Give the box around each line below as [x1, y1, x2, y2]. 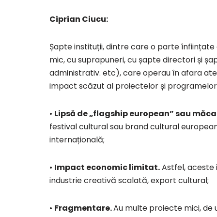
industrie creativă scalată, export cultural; [49, 175, 209, 186]
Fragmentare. [54, 202, 113, 214]
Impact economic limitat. [54, 162, 160, 173]
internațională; [49, 134, 105, 146]
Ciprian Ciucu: [49, 14, 108, 25]
